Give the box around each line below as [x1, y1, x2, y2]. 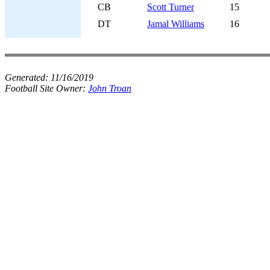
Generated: [5, 72, 51, 83]
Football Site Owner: [5, 83, 88, 93]
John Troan [88, 83, 131, 93]
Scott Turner [147, 2, 194, 12]
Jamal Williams [147, 19, 204, 29]
